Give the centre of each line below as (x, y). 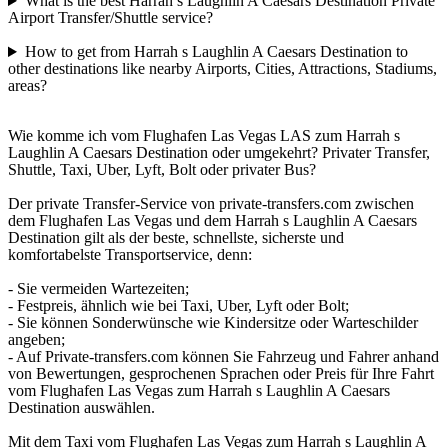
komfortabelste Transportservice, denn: (130, 255)
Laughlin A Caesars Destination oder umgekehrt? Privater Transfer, (219, 153)
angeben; (36, 340)
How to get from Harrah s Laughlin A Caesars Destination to (216, 52)
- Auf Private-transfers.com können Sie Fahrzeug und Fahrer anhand (223, 357)
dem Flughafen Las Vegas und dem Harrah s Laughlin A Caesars (212, 221)
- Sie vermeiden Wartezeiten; (98, 289)
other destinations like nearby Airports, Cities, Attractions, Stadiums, (222, 69)
